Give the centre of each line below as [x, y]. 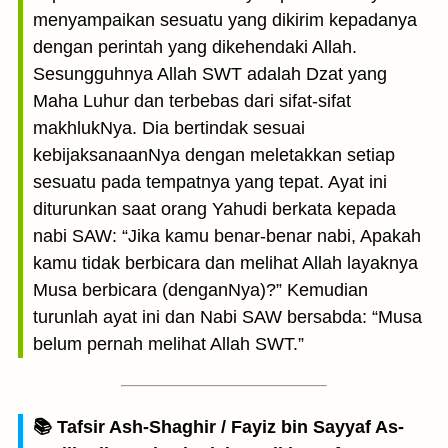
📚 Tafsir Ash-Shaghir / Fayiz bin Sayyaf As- [218, 427]
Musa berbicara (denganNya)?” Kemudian [200, 290]
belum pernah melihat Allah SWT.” [168, 344]
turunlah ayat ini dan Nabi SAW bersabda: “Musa [227, 317]
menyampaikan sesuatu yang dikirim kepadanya [225, 20]
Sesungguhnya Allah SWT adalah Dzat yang [210, 74]
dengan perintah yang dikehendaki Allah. [195, 47]
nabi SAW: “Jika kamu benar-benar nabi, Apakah [227, 236]
